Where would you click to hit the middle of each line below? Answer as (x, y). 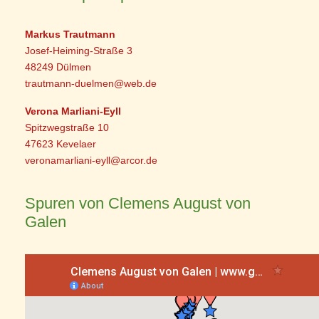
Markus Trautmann (72, 35)
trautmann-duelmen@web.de (91, 84)
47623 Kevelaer (61, 144)
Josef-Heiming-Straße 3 (79, 51)
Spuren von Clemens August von (138, 204)
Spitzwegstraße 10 (67, 128)
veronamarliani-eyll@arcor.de (91, 161)
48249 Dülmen (58, 67)
